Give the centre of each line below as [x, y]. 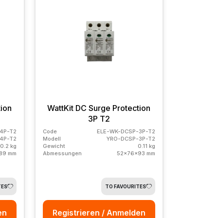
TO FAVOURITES [125, 186]
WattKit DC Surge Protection [99, 108]
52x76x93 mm [136, 153]
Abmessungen [62, 153]
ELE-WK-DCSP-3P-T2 [126, 131]
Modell [52, 138]
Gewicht [54, 146]
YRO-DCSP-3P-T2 [131, 138]
